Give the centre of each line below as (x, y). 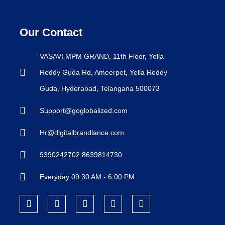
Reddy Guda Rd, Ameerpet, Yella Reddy (103, 72)
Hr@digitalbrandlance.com (82, 132)
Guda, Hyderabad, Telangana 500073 (100, 88)
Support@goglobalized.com (84, 110)
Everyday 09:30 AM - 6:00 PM (87, 177)
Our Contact (51, 32)
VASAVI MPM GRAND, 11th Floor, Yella (102, 56)
